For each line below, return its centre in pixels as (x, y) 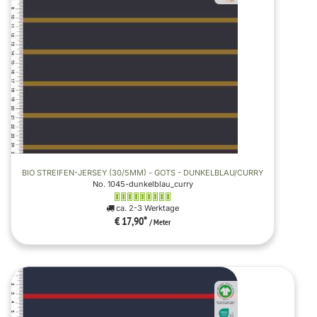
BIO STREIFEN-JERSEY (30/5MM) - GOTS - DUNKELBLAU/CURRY (143, 172)
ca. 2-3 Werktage (146, 208)
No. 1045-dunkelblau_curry (143, 184)
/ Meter (160, 223)
